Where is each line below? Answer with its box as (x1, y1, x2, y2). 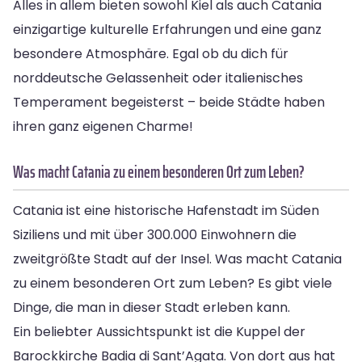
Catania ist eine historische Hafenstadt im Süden (13, 200, 319, 220)
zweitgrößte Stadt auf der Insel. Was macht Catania (13, 249, 342, 268)
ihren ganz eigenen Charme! (13, 116, 193, 136)
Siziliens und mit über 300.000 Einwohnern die (13, 225, 297, 244)
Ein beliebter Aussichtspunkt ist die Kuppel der (13, 322, 305, 341)
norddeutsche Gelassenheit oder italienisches (13, 68, 303, 87)
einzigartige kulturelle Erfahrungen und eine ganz (13, 19, 322, 39)
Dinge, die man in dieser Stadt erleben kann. (13, 297, 290, 317)
